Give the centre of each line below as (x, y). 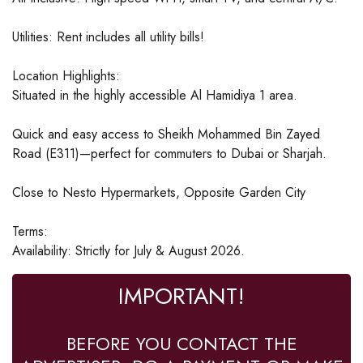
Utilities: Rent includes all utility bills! (108, 36)
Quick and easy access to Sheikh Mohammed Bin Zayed (166, 134)
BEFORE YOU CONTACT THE (181, 343)
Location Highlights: (66, 75)
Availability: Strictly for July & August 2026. (128, 250)
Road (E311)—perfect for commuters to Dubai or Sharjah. (169, 153)
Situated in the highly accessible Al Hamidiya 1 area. (155, 95)
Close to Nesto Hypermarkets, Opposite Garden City (159, 192)
